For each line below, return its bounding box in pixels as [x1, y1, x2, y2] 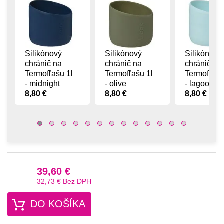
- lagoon [185, 79, 214, 88]
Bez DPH [61, 177, 91, 186]
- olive [105, 79, 126, 88]
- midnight [25, 79, 60, 88]
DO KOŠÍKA [30, 198, 86, 209]
